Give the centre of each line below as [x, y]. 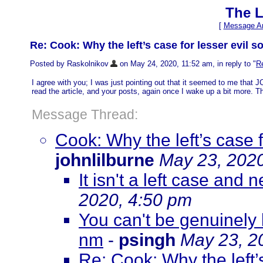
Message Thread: [85, 115]
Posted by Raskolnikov [69, 64]
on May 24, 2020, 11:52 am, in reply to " [187, 64]
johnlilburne [105, 160]
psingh [147, 240]
